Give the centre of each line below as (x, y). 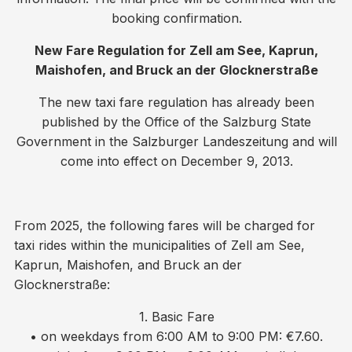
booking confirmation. (176, 18)
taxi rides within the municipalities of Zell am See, (160, 246)
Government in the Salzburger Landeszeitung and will (176, 142)
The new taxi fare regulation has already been (176, 103)
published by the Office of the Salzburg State (176, 122)
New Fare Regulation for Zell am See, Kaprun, (176, 51)
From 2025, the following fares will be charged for (165, 226)
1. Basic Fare (176, 317)
